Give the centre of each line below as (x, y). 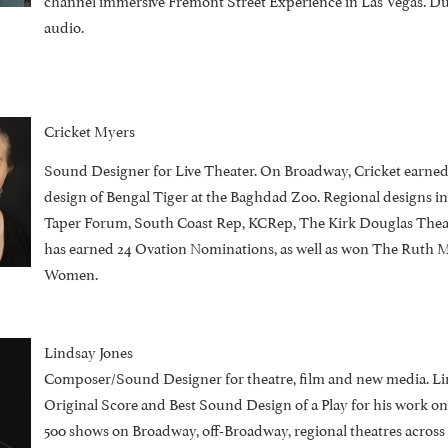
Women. (70, 273)
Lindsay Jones (88, 351)
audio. (63, 26)
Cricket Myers (89, 130)
